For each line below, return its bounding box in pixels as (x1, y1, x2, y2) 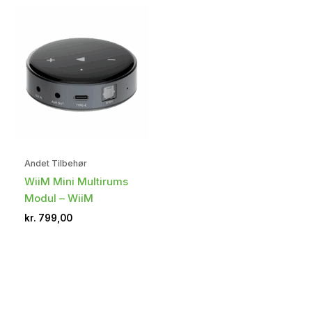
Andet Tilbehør (24, 157, 87, 169)
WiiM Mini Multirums (24, 175, 128, 189)
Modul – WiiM (24, 192, 93, 205)
